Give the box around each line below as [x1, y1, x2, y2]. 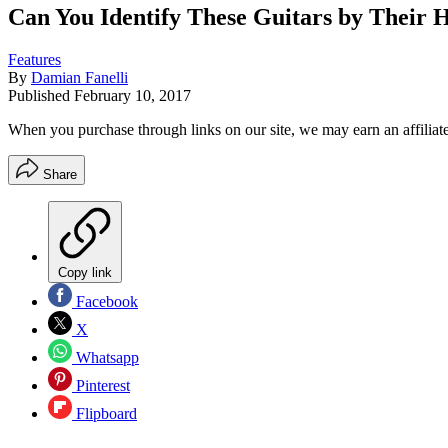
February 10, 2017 [74, 86, 191, 104]
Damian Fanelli [31, 68, 128, 86]
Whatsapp [72, 348, 139, 366]
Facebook [72, 292, 138, 310]
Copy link [58, 264, 112, 280]
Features [8, 50, 61, 68]
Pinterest [72, 376, 130, 394]
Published [8, 86, 74, 104]
